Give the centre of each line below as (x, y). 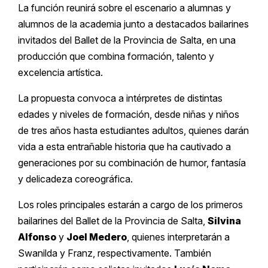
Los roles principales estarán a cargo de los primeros (130, 205)
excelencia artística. (60, 73)
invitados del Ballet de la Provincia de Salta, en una (127, 40)
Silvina (224, 221)
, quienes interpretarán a (178, 237)
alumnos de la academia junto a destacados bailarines (133, 24)
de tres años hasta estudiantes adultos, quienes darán (133, 131)
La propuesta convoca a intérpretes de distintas (120, 98)
